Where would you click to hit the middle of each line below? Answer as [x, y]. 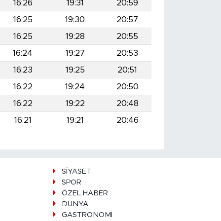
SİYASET [76, 172]
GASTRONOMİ [87, 215]
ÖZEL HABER [85, 193]
